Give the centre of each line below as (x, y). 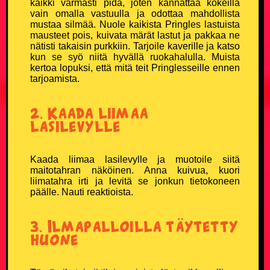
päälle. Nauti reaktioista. (82, 192)
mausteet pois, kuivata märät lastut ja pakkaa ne (135, 35)
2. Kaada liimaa (89, 112)
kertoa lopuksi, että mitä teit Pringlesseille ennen (135, 67)
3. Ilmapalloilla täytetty (134, 226)
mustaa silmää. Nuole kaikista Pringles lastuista (135, 24)
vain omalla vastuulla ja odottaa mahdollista (135, 13)
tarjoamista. (55, 78)
